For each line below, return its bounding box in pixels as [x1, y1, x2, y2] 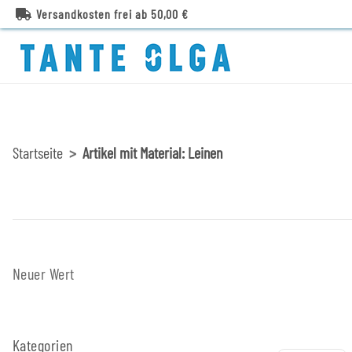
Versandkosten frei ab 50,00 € [36, 6, 189, 21]
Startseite [13, 143, 63, 163]
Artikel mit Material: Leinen [82, 143, 222, 163]
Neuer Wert [13, 264, 75, 284]
